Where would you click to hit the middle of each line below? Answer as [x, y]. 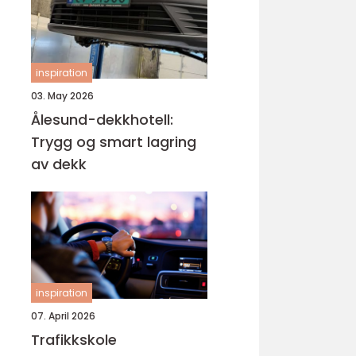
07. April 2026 [63, 316]
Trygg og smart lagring [114, 142]
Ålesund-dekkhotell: [102, 120]
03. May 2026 [62, 96]
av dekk [59, 164]
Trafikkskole [74, 340]
